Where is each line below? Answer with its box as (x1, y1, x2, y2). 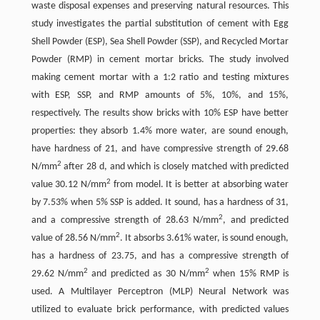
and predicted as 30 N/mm (87, 269, 205, 280)
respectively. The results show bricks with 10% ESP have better (31, 108, 289, 119)
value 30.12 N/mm (31, 179, 107, 191)
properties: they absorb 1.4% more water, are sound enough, (31, 126, 289, 137)
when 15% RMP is (209, 269, 289, 280)
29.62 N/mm (31, 269, 84, 280)
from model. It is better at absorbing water (111, 179, 289, 191)
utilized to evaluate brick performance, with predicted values (31, 304, 289, 316)
